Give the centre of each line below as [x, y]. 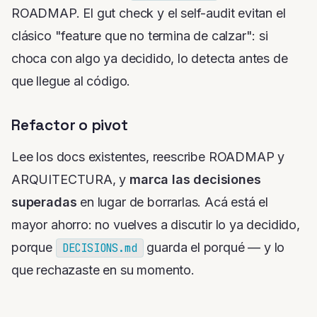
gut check [125, 13]
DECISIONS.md [99, 248]
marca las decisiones [195, 180]
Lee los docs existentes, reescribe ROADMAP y [148, 157]
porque [34, 248]
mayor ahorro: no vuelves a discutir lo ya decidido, [156, 225]
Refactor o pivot [70, 125]
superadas [44, 202]
